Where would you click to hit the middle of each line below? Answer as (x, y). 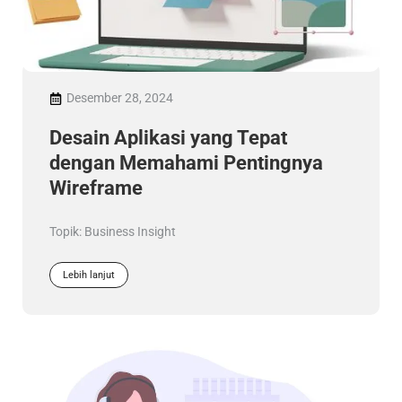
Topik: (67, 232)
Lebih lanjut (89, 275)
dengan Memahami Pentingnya (186, 163)
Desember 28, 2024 (120, 98)
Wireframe (96, 188)
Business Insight (130, 232)
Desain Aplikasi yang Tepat (168, 138)
